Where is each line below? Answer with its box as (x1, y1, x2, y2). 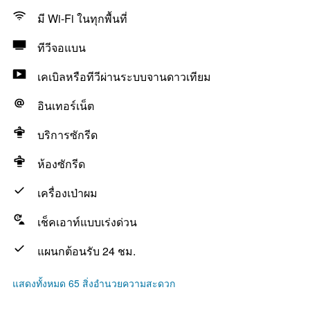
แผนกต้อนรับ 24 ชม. (37, 243, 136, 259)
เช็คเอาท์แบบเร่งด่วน (37, 214, 137, 230)
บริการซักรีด (37, 127, 98, 143)
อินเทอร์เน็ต (37, 98, 94, 113)
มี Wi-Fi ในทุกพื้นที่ (37, 10, 127, 26)
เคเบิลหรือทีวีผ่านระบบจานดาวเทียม (37, 69, 211, 84)
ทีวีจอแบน (37, 39, 86, 55)
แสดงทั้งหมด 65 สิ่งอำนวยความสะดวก (12, 276, 175, 290)
